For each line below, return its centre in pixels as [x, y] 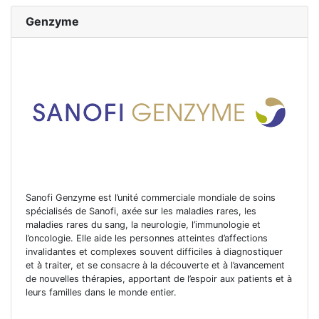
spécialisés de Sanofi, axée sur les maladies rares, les [141, 211]
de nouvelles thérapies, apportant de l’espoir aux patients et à [159, 278]
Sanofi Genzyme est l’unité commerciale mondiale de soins [151, 197]
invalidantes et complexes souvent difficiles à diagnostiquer [154, 251]
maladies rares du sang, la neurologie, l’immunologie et [143, 224]
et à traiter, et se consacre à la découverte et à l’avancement [155, 265]
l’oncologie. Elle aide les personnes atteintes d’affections [147, 238]
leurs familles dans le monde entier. [101, 292]
